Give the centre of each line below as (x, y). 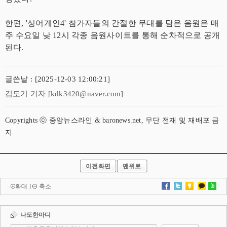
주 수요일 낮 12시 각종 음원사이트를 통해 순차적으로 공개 (113, 35)
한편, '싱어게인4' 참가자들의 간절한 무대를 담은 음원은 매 (112, 23)
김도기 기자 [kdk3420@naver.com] (64, 94)
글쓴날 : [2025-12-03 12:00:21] (58, 79)
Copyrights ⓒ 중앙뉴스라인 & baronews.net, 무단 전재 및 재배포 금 (112, 121)
